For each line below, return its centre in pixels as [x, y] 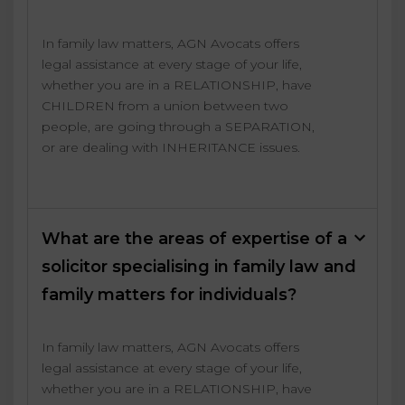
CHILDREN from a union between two [165, 106]
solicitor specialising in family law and [199, 267]
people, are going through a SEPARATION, [178, 127]
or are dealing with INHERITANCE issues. [171, 148]
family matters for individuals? [169, 295]
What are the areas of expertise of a [194, 239]
